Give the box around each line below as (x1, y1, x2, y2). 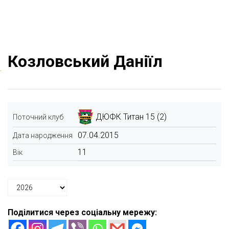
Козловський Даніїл (8, 52, 163, 71)
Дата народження (13, 131, 73, 140)
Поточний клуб (13, 113, 63, 121)
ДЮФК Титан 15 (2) (96, 112, 167, 122)
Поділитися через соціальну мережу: (8, 208, 157, 217)
